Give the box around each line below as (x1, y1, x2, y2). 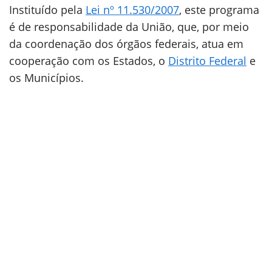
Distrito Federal (168, 53, 246, 68)
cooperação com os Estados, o (9, 53, 168, 68)
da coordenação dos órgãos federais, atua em (9, 36, 243, 51)
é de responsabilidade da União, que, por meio (9, 19, 249, 34)
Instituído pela (9, 2, 86, 17)
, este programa (179, 2, 259, 17)
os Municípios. (9, 70, 84, 85)
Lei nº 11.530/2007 (86, 2, 179, 17)
